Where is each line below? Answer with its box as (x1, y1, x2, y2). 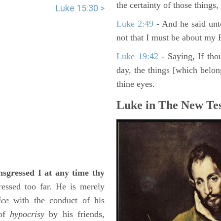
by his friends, (44, 209, 105, 219)
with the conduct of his (8, 195, 105, 205)
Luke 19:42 (116, 51, 158, 61)
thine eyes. (116, 79, 155, 89)
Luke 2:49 (116, 19, 153, 29)
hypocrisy (9, 209, 44, 219)
